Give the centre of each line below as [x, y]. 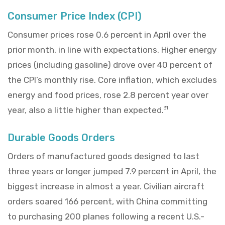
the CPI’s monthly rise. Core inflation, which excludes [112, 80]
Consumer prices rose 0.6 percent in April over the [107, 34]
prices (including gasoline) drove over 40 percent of [110, 65]
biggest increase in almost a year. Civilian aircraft [106, 186]
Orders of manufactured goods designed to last [103, 156]
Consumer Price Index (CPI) [75, 16]
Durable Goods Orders [61, 137]
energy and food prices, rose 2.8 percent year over [108, 95]
